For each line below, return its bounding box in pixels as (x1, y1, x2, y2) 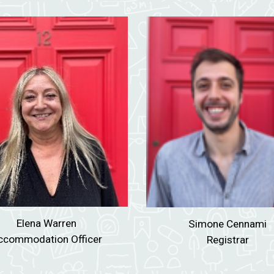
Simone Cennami (188, 218, 267, 231)
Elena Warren (17, 217, 76, 229)
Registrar (206, 234, 249, 246)
